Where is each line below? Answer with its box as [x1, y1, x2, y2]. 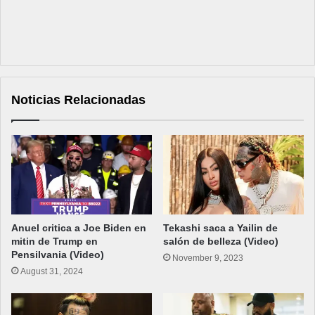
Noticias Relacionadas [11, 93, 146, 108]
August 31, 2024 [20, 266, 83, 277]
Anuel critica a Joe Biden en [11, 222, 146, 234]
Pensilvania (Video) [11, 249, 104, 261]
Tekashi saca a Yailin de [163, 222, 278, 234]
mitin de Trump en [11, 236, 98, 247]
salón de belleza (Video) [163, 236, 278, 247]
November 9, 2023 [172, 253, 243, 264]
